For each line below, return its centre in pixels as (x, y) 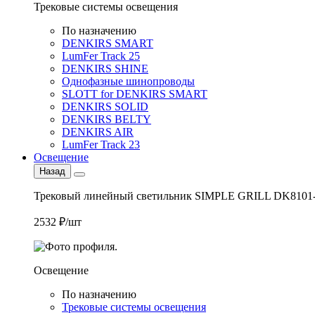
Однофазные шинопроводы (128, 81)
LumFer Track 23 (101, 144)
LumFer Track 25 (101, 56)
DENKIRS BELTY (107, 119)
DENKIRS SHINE (105, 69)
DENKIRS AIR (98, 132)
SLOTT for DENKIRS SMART (135, 94)
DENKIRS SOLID (105, 107)
